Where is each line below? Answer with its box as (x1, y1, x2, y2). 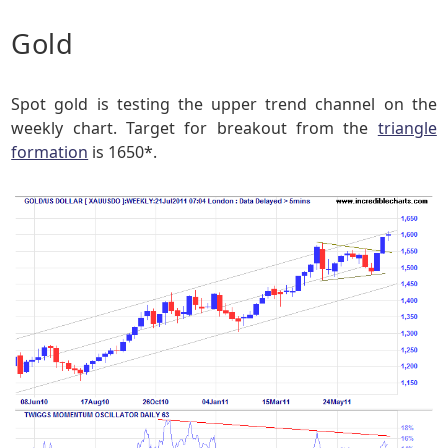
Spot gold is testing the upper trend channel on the (11, 93, 437, 116)
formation (11, 141, 89, 164)
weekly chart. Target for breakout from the (11, 117, 378, 140)
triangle (377, 117, 437, 140)
